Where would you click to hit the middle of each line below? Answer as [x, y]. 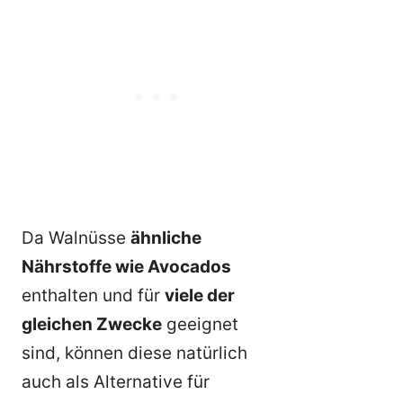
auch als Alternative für [116, 382]
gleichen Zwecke [92, 325]
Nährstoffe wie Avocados [126, 267]
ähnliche [166, 238]
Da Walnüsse [76, 238]
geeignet [200, 325]
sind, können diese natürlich [134, 354]
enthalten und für [93, 296]
